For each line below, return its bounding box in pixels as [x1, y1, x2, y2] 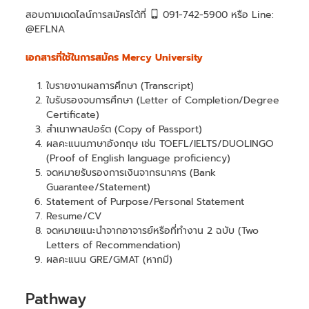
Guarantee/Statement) [46, 179, 151, 195]
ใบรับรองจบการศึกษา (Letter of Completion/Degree [46, 92, 280, 108]
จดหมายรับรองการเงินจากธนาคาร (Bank [46, 165, 217, 180]
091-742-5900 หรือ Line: [159, 7, 275, 22]
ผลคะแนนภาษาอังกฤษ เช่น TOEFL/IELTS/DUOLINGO [46, 136, 275, 151]
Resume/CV [46, 208, 102, 223]
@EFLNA [26, 21, 66, 37]
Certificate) [46, 107, 100, 122]
